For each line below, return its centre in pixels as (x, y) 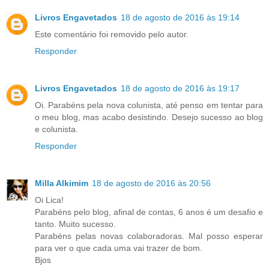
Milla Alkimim (62, 183)
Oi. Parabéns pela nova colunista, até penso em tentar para (149, 105)
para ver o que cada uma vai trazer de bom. (119, 248)
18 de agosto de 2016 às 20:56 (151, 183)
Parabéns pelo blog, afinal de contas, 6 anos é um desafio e (149, 212)
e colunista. (56, 129)
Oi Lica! (49, 200)
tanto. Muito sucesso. (75, 224)
